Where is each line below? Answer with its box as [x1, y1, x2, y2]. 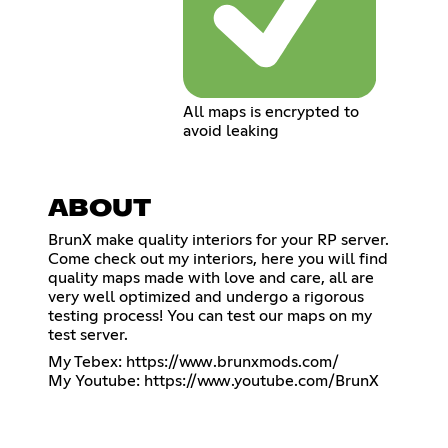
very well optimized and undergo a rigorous [48, 288, 364, 305]
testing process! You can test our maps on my [48, 307, 372, 324]
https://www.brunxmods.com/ [126, 353, 339, 370]
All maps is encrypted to [182, 103, 359, 120]
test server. [48, 326, 128, 343]
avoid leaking [182, 122, 279, 139]
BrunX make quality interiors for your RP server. [48, 231, 389, 248]
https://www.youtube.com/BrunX [144, 372, 379, 389]
